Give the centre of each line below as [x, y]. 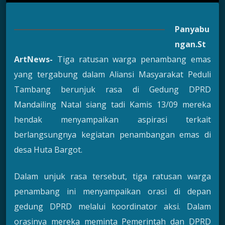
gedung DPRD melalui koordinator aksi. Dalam [113, 206]
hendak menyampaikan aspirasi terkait [113, 120]
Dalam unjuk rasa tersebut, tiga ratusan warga [113, 176]
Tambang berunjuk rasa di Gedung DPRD [113, 90]
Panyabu [192, 29]
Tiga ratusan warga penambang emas [134, 60]
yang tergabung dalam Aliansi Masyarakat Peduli [113, 75]
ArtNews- [36, 60]
